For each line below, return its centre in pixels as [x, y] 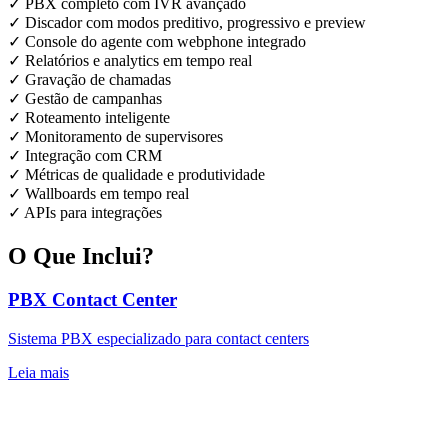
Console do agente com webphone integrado [165, 41]
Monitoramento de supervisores [124, 136]
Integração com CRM [93, 155]
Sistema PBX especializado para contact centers [158, 339]
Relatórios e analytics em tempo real [138, 60]
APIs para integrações [93, 212]
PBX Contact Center [92, 300]
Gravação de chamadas [98, 79]
